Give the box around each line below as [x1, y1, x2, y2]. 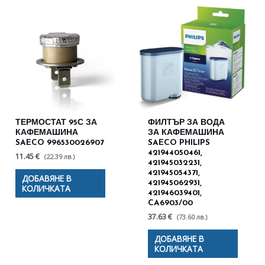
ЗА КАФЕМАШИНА [148, 129, 225, 137]
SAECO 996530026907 [15, 139, 105, 147]
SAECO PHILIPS [148, 139, 211, 147]
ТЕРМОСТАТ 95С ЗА [15, 119, 98, 127]
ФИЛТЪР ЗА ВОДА [148, 119, 225, 127]
